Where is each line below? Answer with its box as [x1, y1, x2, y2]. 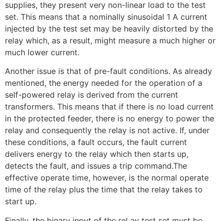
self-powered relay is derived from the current [5, 90, 178, 100]
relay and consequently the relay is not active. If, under [5, 125, 210, 136]
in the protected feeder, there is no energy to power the [5, 113, 214, 124]
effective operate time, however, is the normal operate [5, 173, 209, 183]
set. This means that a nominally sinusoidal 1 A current [5, 11, 207, 22]
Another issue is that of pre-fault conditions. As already [5, 66, 212, 76]
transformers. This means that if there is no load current [5, 102, 214, 112]
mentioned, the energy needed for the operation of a [5, 78, 202, 88]
